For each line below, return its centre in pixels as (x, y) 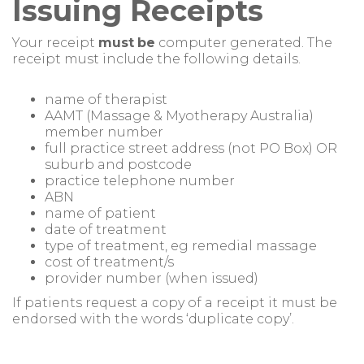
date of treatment (106, 230)
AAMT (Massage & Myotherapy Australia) (179, 116)
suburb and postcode (118, 165)
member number (104, 132)
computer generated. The (244, 43)
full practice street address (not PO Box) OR (191, 148)
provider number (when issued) (152, 278)
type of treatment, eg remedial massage (181, 246)
